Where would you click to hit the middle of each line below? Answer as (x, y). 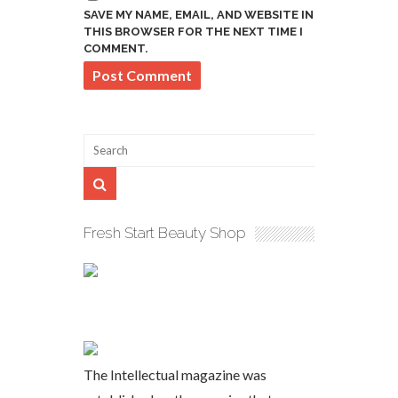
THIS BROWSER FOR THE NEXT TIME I (193, 31)
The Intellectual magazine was (175, 374)
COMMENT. (116, 48)
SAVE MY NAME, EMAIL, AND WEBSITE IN (199, 14)
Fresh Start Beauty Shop (165, 232)
